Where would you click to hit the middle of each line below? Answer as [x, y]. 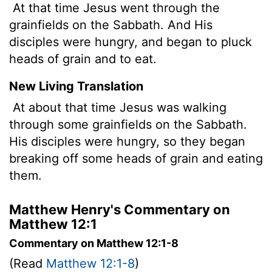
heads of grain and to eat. [83, 59]
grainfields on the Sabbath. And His [111, 25]
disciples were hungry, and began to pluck [131, 42]
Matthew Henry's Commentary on [120, 209]
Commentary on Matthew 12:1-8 [94, 243]
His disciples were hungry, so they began [127, 141]
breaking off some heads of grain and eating [136, 158]
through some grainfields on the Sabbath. [128, 124]
